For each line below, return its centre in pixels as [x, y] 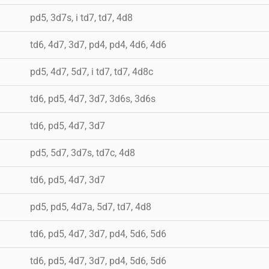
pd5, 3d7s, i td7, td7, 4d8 [81, 17]
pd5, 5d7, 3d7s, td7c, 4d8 [83, 153]
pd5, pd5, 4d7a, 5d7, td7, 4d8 [91, 207]
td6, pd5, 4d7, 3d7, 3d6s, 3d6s [93, 98]
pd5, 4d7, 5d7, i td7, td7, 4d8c [92, 71]
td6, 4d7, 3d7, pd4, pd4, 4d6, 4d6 [98, 44]
